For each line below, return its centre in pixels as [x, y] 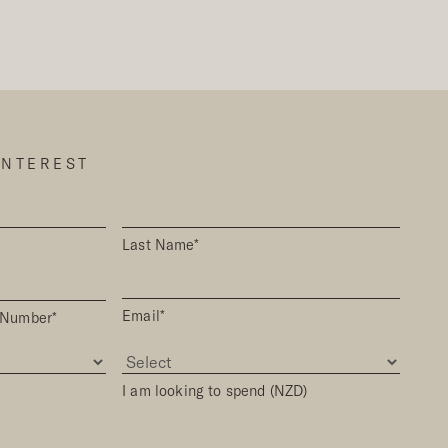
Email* [144, 315]
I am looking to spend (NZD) [215, 390]
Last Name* [160, 244]
